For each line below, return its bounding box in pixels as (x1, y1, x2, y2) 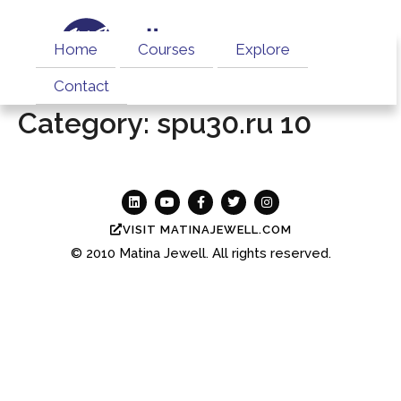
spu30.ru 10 (157, 107, 311, 141)
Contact (54, 77, 109, 95)
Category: (18, 107, 157, 141)
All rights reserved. (208, 244, 331, 261)
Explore (235, 40, 290, 58)
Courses (138, 40, 195, 58)
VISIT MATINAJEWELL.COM (122, 222, 292, 236)
